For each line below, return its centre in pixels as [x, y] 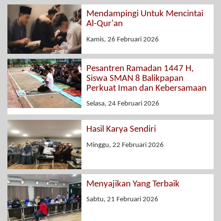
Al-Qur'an [105, 24]
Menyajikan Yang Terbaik [133, 184]
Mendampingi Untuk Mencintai [145, 14]
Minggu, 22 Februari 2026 [125, 145]
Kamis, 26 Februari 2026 [123, 39]
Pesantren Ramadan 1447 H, [140, 69]
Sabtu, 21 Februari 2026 [122, 200]
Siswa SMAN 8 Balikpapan [135, 78]
